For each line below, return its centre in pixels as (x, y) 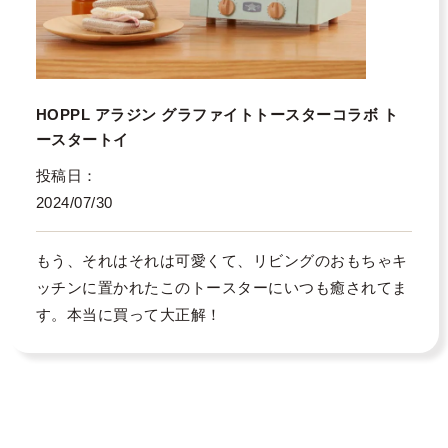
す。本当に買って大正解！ (128, 314)
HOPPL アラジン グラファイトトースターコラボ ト (217, 114)
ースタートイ (82, 139)
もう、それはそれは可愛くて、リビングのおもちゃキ (221, 260)
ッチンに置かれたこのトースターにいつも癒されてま (221, 287)
